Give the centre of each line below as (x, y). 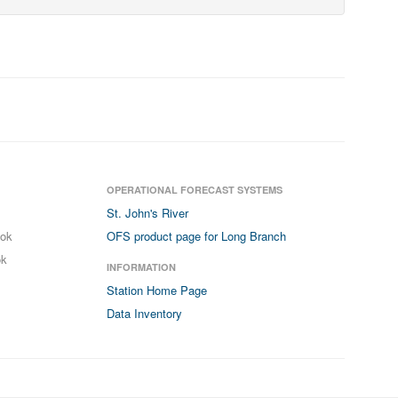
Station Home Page (157, 290)
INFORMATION (142, 267)
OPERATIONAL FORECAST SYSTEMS (195, 190)
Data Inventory (145, 313)
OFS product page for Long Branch (197, 236)
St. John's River (148, 213)
